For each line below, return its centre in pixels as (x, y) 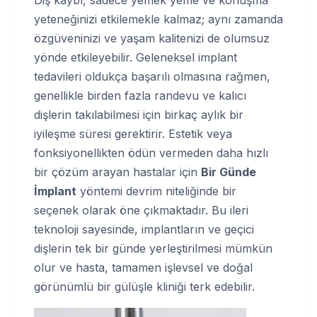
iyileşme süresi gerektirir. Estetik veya (133, 134)
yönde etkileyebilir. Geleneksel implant (136, 57)
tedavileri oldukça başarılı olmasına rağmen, (152, 76)
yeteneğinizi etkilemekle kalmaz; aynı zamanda (158, 19)
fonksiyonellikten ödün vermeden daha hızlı (151, 153)
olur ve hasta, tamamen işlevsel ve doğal (143, 267)
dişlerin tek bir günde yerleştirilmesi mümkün (153, 248)
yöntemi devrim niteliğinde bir (156, 191)
